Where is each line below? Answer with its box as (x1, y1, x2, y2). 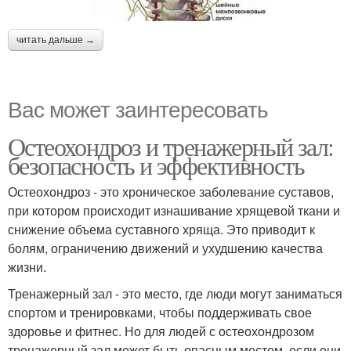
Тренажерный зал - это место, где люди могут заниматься (8, 284, 342, 303)
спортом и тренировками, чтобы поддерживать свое (8, 303, 312, 322)
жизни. (8, 258, 46, 277)
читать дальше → (16, 34, 95, 46)
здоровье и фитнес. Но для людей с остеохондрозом (8, 322, 314, 341)
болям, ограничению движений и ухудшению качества (8, 239, 323, 258)
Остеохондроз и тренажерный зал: (8, 129, 334, 164)
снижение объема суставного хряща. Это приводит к (8, 220, 315, 239)
